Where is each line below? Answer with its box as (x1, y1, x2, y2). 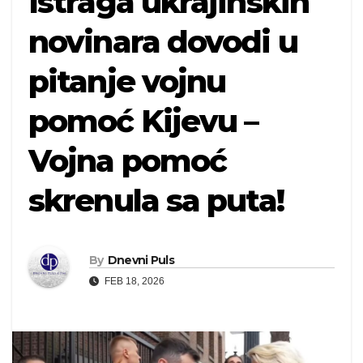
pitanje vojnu (28, 62, 226, 100)
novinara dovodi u (28, 23, 297, 61)
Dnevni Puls (107, 252, 174, 267)
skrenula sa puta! (28, 181, 284, 220)
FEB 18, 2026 (102, 275, 164, 287)
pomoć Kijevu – (28, 102, 258, 140)
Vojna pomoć (28, 142, 227, 180)
